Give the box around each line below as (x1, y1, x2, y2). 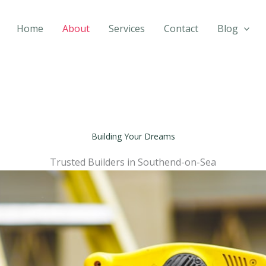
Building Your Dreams (91, 131, 175, 142)
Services (108, 22, 145, 35)
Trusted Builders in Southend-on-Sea (50, 156, 216, 169)
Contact (163, 22, 198, 35)
